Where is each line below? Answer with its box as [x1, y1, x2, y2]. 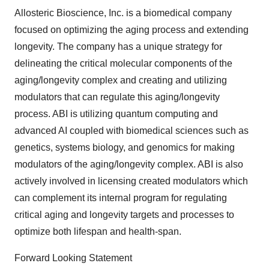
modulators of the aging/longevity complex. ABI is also [14, 159, 243, 169]
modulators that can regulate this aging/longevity [14, 92, 220, 102]
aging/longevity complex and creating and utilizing [14, 75, 227, 85]
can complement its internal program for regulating [14, 193, 227, 203]
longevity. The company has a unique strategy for [14, 41, 222, 52]
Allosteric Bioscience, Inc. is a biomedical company [14, 8, 232, 18]
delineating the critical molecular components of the [14, 58, 232, 68]
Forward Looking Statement [14, 253, 132, 263]
